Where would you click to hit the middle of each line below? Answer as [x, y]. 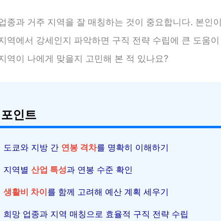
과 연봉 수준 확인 [100, 170]
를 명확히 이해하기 [133, 148]
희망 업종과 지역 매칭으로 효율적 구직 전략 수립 [96, 214]
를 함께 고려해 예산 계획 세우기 [108, 192]
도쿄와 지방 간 [32, 148]
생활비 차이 [25, 192]
